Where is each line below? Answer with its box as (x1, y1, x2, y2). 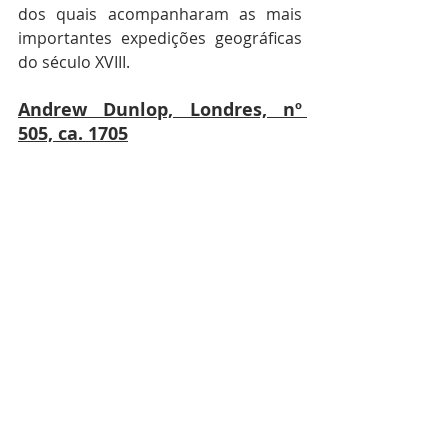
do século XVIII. (18, 51, 130, 74)
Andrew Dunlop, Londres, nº (18, 97, 302, 123)
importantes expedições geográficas (18, 27, 302, 50)
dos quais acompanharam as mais (18, 3, 302, 26)
